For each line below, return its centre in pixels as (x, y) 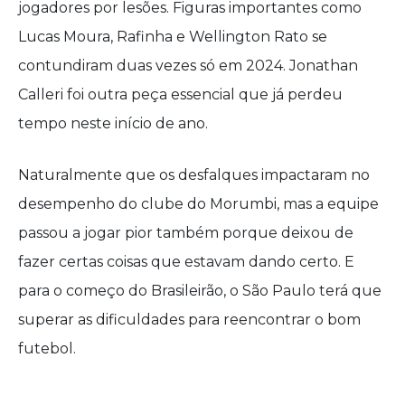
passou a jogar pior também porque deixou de (186, 233)
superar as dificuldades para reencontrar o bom (189, 320)
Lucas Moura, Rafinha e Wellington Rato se (173, 37)
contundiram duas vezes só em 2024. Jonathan (188, 66)
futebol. (47, 348)
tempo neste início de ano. (113, 123)
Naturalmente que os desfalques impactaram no (194, 175)
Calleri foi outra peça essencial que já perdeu (180, 94)
